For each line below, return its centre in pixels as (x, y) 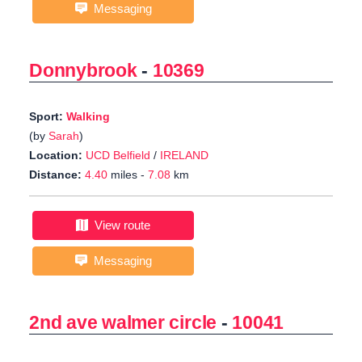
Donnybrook (83, 71)
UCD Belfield (118, 156)
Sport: (48, 117)
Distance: (55, 175)
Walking (88, 117)
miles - (128, 175)
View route (119, 225)
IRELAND (184, 156)
